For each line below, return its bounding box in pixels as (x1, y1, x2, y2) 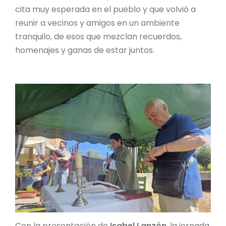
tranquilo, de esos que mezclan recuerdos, (15, 30, 182, 42)
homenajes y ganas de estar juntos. (15, 44, 154, 56)
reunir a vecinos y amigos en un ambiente (15, 17, 180, 29)
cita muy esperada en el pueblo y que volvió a (15, 3, 196, 15)
